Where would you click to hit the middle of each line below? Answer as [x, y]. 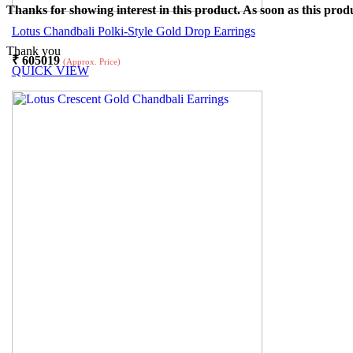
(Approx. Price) [91, 62]
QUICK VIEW [50, 70]
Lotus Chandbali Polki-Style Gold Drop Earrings [133, 32]
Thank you [33, 51]
